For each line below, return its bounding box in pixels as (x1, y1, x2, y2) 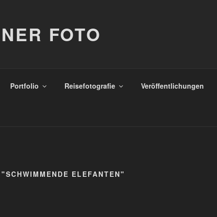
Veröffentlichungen (140, 80, 204, 91)
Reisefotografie (64, 80, 115, 91)
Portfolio (10, 80, 39, 91)
